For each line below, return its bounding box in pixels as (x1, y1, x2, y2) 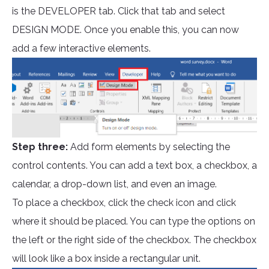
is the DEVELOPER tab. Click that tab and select (12, 5, 225, 17)
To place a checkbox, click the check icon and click (12, 197, 236, 209)
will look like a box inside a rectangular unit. (12, 253, 201, 265)
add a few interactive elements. (12, 43, 151, 55)
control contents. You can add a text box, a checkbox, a (12, 160, 257, 172)
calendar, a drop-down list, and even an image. (12, 178, 217, 190)
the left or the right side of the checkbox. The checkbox (12, 234, 256, 246)
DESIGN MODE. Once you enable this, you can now (12, 24, 239, 36)
